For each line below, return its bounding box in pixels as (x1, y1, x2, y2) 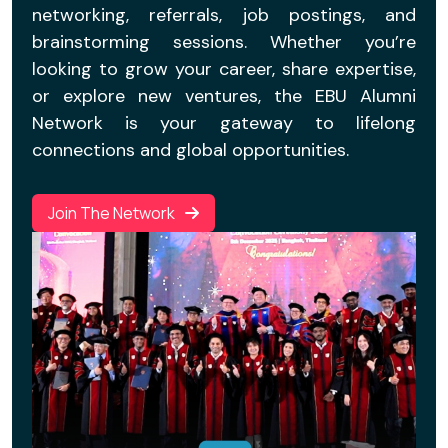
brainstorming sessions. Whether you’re (32, 30, 416, 54)
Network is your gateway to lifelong (32, 111, 416, 135)
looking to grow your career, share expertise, (32, 57, 416, 81)
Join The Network (48, 202, 178, 224)
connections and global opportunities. (32, 138, 349, 162)
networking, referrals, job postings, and (32, 3, 416, 27)
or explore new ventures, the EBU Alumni (32, 84, 416, 108)
